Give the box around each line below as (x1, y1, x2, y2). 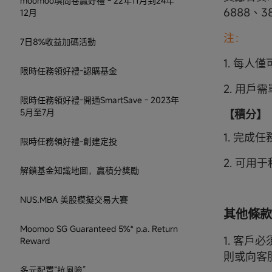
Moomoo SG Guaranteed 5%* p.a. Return (20, 222, 178, 234)
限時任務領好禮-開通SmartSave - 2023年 (20, 93, 179, 106)
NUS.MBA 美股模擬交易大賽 (20, 193, 128, 205)
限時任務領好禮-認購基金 (20, 64, 117, 76)
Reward (20, 234, 50, 246)
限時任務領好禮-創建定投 (20, 135, 117, 147)
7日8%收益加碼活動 (20, 35, 96, 47)
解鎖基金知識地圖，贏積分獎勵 (20, 164, 139, 176)
